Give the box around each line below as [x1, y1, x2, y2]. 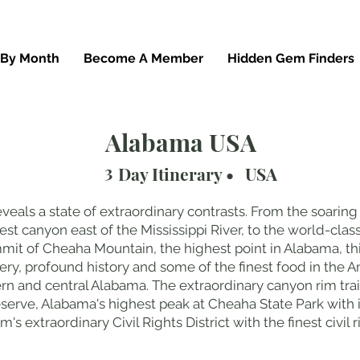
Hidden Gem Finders [227, 51, 354, 66]
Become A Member [84, 51, 203, 66]
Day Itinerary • [118, 162, 234, 185]
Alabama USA [105, 125, 256, 158]
